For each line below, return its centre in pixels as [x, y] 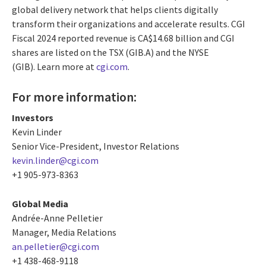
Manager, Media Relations [64, 232]
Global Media [40, 204]
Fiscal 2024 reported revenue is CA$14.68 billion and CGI [123, 38]
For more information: [74, 96]
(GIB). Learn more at [54, 66]
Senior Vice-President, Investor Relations [96, 146]
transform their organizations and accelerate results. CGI [129, 23]
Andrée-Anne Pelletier [57, 218]
